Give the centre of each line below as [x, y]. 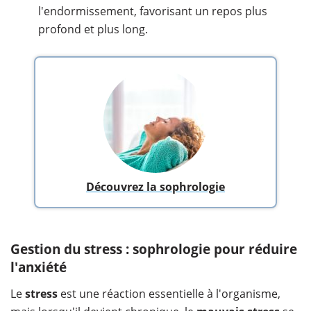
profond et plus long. [93, 29]
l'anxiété [39, 267]
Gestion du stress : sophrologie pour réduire [154, 249]
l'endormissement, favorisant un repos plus [153, 11]
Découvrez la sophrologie [155, 186]
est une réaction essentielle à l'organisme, [169, 293]
